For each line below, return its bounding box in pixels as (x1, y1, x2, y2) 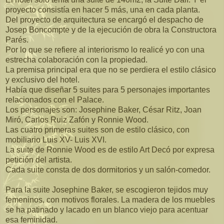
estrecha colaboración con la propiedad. (5, 55, 147, 64)
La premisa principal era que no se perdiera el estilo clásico (5, 65, 216, 74)
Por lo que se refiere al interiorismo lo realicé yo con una (5, 45, 204, 54)
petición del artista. (5, 155, 72, 164)
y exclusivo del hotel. (5, 75, 79, 84)
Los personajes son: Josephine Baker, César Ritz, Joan (5, 105, 201, 114)
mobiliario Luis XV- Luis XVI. (5, 135, 108, 144)
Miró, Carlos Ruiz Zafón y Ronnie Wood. (5, 115, 150, 124)
